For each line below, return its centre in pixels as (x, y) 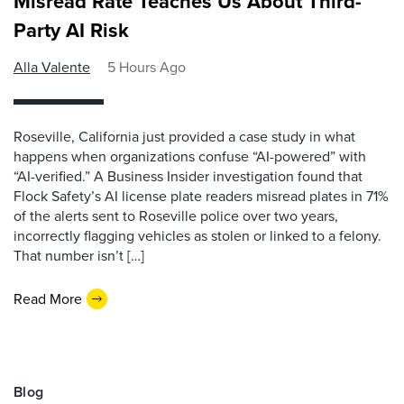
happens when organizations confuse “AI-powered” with (190, 156)
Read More (48, 298)
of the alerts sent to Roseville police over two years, (176, 216)
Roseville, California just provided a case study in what (184, 137)
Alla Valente (52, 67)
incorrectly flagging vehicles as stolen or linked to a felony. (197, 236)
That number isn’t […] (79, 256)
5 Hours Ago (147, 67)
